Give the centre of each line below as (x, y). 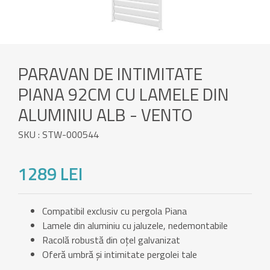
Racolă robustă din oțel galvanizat (111, 240)
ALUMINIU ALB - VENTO (105, 114)
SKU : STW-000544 (58, 134)
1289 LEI (50, 174)
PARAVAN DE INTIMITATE (110, 73)
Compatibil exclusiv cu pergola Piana (115, 211)
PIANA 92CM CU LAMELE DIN (124, 94)
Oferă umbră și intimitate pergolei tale (120, 255)
